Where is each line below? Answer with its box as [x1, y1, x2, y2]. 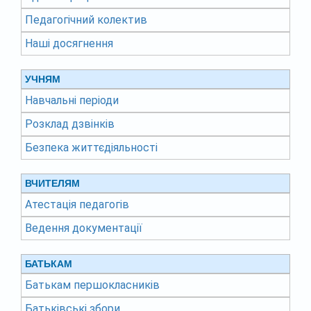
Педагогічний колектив [25, 13, 147, 27]
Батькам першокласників [25, 278, 160, 292]
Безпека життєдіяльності [25, 141, 158, 155]
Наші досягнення [25, 37, 113, 51]
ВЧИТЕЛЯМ [25, 178, 80, 190]
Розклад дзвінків [25, 117, 115, 131]
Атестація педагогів [25, 198, 129, 212]
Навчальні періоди [25, 94, 119, 108]
